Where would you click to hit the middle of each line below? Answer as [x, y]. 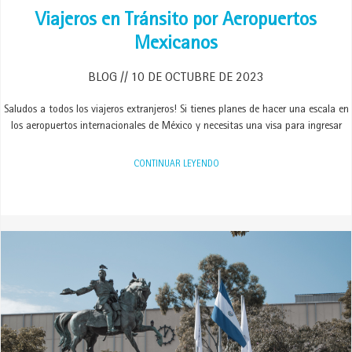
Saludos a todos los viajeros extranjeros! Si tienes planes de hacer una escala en [176, 110]
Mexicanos [176, 45]
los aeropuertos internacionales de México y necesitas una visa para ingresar [176, 126]
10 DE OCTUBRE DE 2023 [196, 78]
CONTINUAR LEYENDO [176, 165]
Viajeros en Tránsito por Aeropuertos [176, 22]
